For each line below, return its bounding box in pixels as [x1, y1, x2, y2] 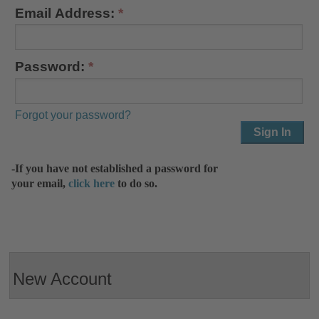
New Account [13, 268, 113, 288]
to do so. [115, 177, 158, 189]
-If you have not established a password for [11, 162, 219, 174]
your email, [11, 177, 69, 189]
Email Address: [15, 5, 115, 21]
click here [68, 177, 115, 189]
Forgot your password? [15, 108, 132, 121]
